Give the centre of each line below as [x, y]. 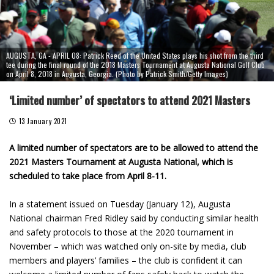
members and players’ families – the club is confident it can [126, 261]
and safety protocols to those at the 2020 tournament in [121, 232]
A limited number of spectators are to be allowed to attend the [134, 148]
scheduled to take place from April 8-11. [88, 176]
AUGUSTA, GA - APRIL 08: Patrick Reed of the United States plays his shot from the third [135, 56]
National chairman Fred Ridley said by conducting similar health [134, 218]
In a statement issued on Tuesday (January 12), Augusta [120, 204]
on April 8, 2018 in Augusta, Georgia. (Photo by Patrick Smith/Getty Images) [117, 74]
